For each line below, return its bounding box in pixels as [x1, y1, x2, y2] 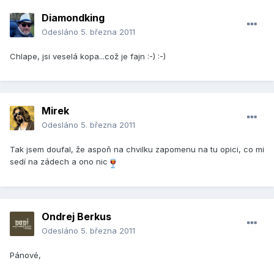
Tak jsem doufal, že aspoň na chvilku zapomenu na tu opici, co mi [10, 144, 264, 155]
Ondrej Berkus [42, 210, 111, 223]
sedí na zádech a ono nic [10, 157, 110, 167]
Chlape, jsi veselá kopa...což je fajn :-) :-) [10, 51, 166, 62]
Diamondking [42, 12, 105, 24]
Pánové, [10, 250, 41, 261]
